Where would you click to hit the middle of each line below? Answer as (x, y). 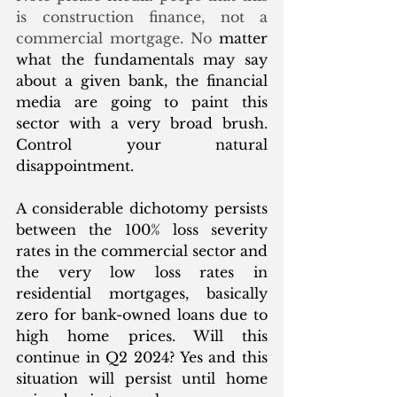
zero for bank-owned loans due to (142, 315)
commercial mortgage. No (117, 39)
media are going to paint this (142, 102)
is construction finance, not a (142, 17)
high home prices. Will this (142, 336)
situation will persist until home (142, 379)
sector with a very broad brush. (142, 124)
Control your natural (142, 145)
